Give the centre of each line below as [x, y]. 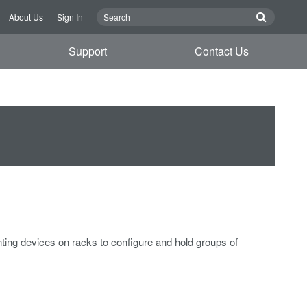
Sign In [70, 17]
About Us [26, 17]
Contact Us [221, 51]
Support [88, 51]
